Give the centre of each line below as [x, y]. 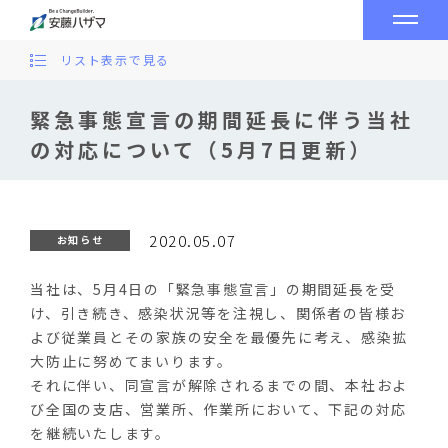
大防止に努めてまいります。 [131, 361]
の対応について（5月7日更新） [201, 149]
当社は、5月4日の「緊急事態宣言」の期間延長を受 [213, 289]
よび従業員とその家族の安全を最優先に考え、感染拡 [219, 337]
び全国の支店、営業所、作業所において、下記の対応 [218, 409]
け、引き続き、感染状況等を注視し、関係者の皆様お [218, 313]
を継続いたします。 [100, 433]
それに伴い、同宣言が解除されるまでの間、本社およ [219, 385]
